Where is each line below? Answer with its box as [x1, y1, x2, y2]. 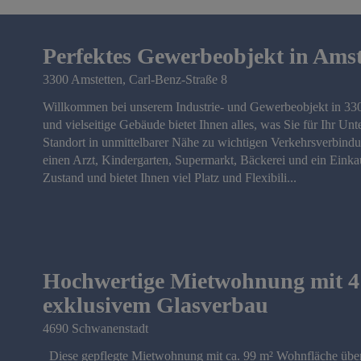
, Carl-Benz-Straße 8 [122, 73, 227, 86]
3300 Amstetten [43, 73, 122, 86]
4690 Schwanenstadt [43, 322, 148, 335]
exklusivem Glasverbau [43, 293, 268, 317]
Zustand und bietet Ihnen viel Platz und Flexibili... [43, 171, 297, 185]
